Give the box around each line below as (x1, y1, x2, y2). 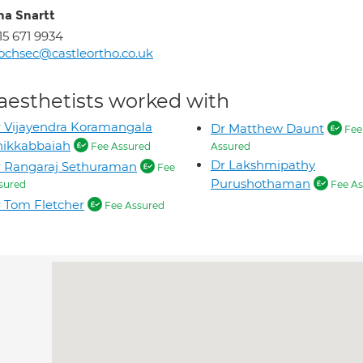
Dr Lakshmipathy (211, 157, 315, 173)
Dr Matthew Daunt (211, 121, 324, 136)
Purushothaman (211, 176, 310, 191)
